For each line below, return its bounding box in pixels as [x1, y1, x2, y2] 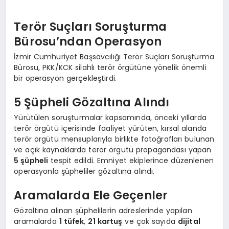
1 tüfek [59, 216, 84, 226]
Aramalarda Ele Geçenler [14, 187, 168, 204]
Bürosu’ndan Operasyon [14, 33, 162, 50]
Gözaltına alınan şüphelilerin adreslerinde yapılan [14, 205, 192, 216]
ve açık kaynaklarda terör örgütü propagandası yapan [14, 144, 212, 155]
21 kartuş [88, 216, 123, 226]
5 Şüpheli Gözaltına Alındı [14, 94, 170, 111]
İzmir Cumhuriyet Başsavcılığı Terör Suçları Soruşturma [14, 51, 215, 62]
